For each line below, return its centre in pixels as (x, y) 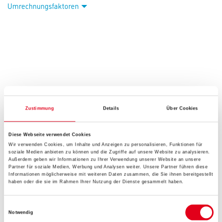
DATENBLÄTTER (44, 200)
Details (111, 108)
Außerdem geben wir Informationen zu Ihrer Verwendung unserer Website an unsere (105, 159)
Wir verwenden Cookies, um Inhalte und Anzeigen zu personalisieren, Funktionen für (106, 144)
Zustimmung (40, 108)
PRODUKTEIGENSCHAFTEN (61, 116)
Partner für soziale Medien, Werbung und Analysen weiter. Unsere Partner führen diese (108, 167)
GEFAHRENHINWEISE (53, 175)
